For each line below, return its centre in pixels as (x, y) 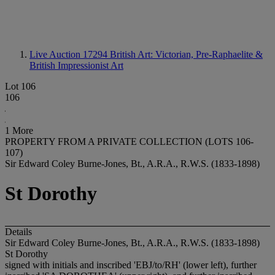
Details (18, 231)
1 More (19, 130)
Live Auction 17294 (70, 54)
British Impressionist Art (76, 65)
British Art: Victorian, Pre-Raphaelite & (186, 54)
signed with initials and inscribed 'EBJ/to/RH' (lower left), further (131, 265)
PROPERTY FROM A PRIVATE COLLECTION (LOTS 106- (129, 141)
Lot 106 (20, 86)
